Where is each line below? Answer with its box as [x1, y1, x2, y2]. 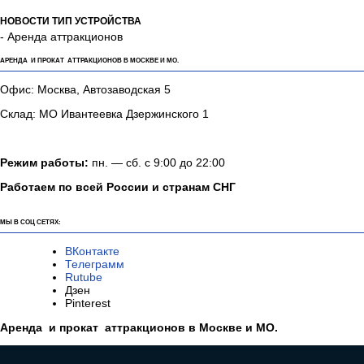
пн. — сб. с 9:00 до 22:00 [92, 156, 225, 170]
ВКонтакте [65, 245, 123, 258]
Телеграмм [65, 258, 124, 271]
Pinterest [65, 297, 130, 310]
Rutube [65, 271, 102, 284]
